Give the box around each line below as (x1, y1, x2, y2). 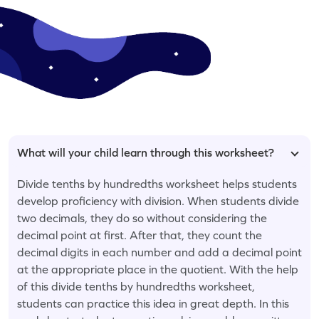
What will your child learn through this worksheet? (17, 145, 274, 159)
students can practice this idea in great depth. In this (17, 296, 289, 310)
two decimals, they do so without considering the (17, 211, 267, 224)
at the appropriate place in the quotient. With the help (17, 262, 298, 276)
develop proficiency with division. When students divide (17, 194, 299, 207)
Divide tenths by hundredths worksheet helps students (17, 177, 297, 190)
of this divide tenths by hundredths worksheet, (17, 279, 255, 293)
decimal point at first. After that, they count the (17, 228, 262, 241)
